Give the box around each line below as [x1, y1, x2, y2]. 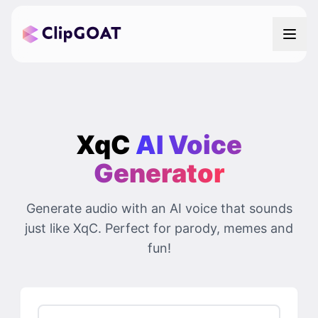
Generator [93, 158, 225, 189]
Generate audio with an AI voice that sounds [26, 201, 292, 216]
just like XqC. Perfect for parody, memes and [25, 221, 293, 236]
